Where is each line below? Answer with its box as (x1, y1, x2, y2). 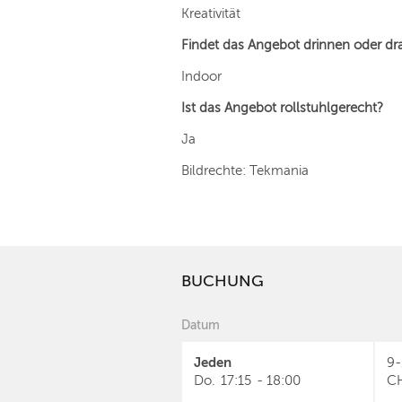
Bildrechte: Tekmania (181, 163, 309, 178)
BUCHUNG (181, 272, 264, 290)
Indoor (181, 69, 222, 83)
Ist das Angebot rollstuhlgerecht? (181, 100, 383, 115)
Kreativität (181, 6, 240, 21)
